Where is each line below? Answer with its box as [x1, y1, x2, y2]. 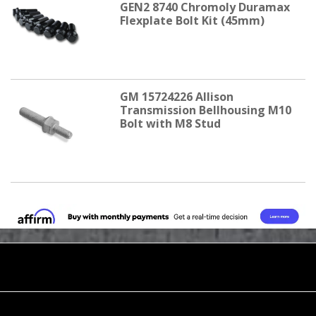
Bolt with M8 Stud [119, 116, 221, 132]
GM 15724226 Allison [119, 89, 233, 105]
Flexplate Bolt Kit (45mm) [119, 13, 265, 29]
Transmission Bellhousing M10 [119, 102, 291, 119]
